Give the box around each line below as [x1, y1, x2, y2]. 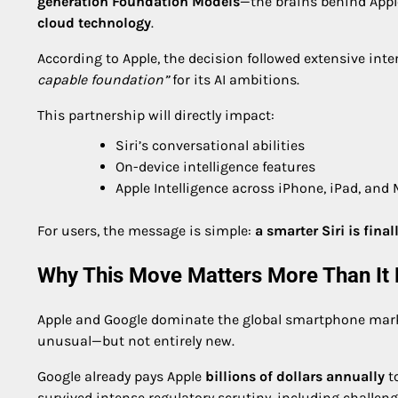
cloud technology [37, 14, 151, 32]
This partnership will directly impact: [37, 107, 275, 124]
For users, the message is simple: [37, 222, 255, 240]
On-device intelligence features [115, 158, 315, 176]
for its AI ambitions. [169, 71, 299, 89]
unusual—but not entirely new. [37, 331, 235, 349]
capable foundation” [37, 71, 169, 89]
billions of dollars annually [205, 367, 385, 385]
